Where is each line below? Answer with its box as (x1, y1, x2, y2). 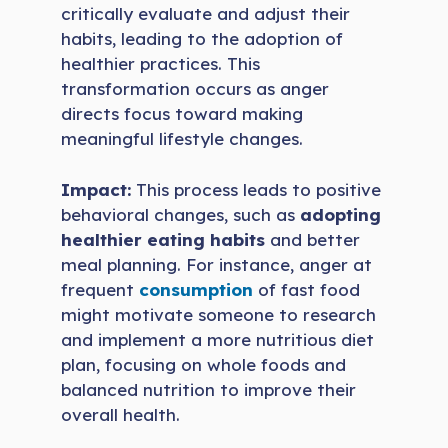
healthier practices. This (61, 53, 261, 75)
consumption (139, 278, 259, 300)
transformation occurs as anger (61, 78, 330, 100)
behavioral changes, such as (61, 203, 301, 225)
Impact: (61, 178, 132, 200)
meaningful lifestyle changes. (61, 128, 304, 150)
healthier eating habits (61, 228, 266, 250)
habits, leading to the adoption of (61, 28, 344, 50)
